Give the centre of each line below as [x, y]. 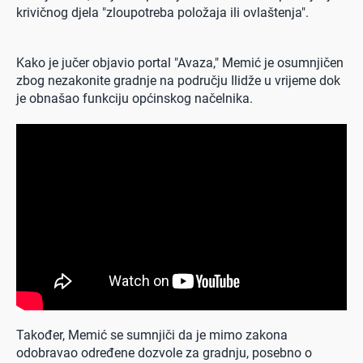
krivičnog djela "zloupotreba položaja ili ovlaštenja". [162, 13]
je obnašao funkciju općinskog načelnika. [135, 98]
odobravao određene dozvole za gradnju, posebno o [164, 352]
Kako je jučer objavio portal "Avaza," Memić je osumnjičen [180, 63]
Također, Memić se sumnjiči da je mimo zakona [152, 335]
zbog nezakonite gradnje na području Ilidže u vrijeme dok [178, 81]
